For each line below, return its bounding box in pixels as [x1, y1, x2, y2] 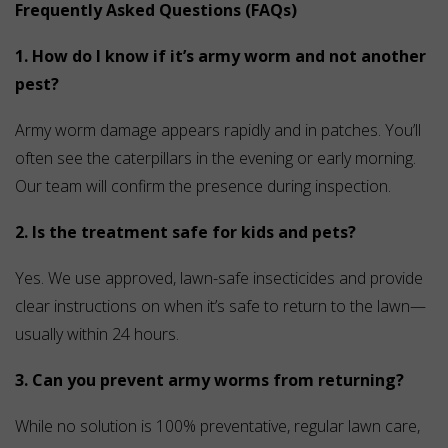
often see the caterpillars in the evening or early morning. [15, 147, 416, 170]
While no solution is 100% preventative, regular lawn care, [15, 415, 420, 438]
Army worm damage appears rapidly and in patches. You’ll [15, 119, 421, 142]
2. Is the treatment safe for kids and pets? [15, 221, 356, 244]
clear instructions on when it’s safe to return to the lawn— [15, 295, 426, 318]
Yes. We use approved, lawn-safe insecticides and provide [15, 267, 423, 290]
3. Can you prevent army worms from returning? [15, 369, 404, 392]
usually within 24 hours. [15, 323, 179, 346]
